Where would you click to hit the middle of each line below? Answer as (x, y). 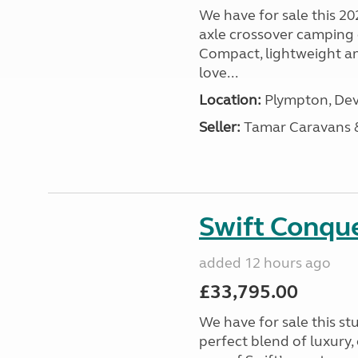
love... (218, 73)
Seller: (219, 127)
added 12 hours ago (265, 263)
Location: (230, 100)
